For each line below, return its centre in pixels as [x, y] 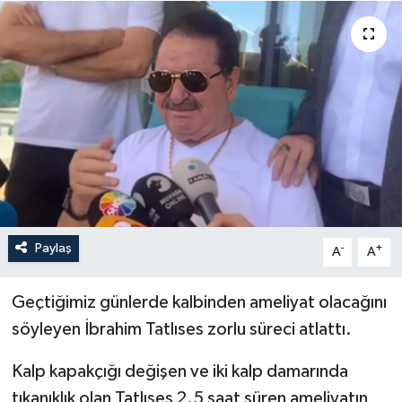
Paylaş [53, 248]
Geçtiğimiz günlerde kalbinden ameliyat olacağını [199, 302]
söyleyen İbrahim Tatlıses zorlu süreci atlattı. [183, 329]
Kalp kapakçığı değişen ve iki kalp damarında [179, 371]
